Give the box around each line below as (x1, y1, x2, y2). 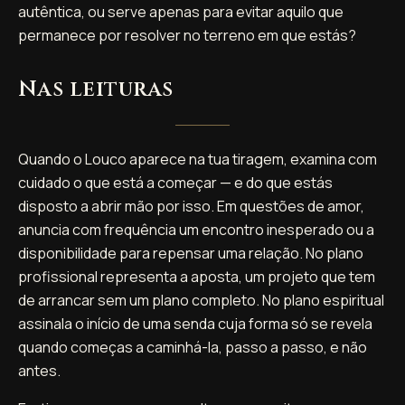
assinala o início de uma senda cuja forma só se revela (18, 313, 372, 334)
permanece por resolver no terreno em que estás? (18, 24, 356, 45)
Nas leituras (18, 74, 174, 104)
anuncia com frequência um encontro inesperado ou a (18, 219, 374, 240)
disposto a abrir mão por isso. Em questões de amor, (18, 195, 364, 216)
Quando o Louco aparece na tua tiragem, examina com (18, 148, 377, 169)
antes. (18, 360, 61, 381)
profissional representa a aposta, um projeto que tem (18, 266, 375, 287)
